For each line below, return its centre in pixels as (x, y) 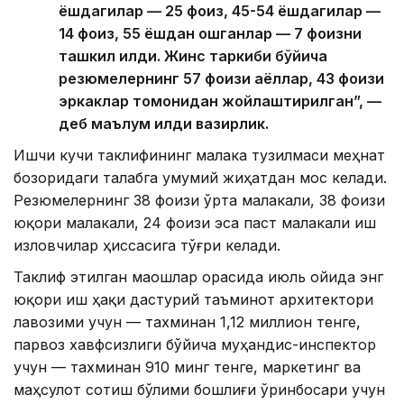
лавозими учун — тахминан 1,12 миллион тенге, (187, 321)
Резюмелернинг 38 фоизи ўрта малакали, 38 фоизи (199, 200)
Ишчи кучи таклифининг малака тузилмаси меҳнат (199, 155)
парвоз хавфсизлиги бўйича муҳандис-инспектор (195, 344)
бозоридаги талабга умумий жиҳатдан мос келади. (200, 177)
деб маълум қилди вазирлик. (164, 123)
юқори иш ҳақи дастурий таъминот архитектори (193, 299)
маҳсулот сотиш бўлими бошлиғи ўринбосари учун (199, 389)
